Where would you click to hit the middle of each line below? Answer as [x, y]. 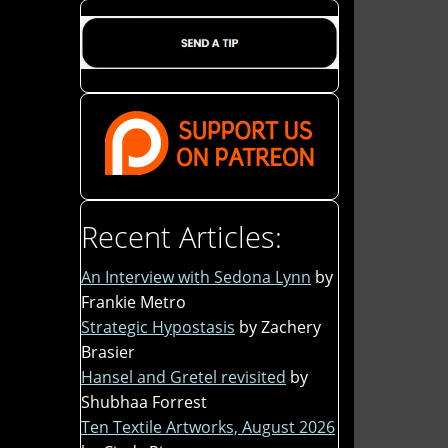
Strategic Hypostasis [158, 326]
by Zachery [280, 326]
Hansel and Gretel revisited [183, 376]
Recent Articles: [181, 236]
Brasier [108, 351]
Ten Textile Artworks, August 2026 [208, 426]
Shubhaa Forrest [144, 401]
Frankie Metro [133, 301]
